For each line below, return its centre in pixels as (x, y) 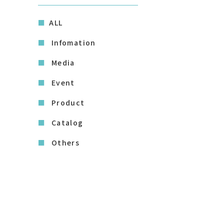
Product (67, 103)
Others (64, 143)
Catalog (66, 123)
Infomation (72, 43)
